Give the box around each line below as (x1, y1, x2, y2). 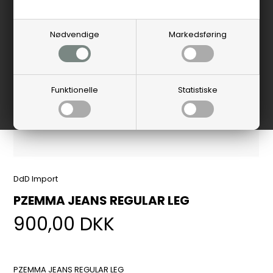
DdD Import (13, 172, 58, 185)
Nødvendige (50, 29, 100, 40)
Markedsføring (168, 29, 227, 40)
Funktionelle (51, 84, 99, 96)
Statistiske (178, 84, 218, 96)
